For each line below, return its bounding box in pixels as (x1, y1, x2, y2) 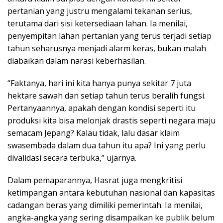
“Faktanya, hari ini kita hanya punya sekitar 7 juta (7, 77, 191, 89)
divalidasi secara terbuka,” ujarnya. (7, 152, 136, 163)
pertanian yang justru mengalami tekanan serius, (7, 5, 192, 16)
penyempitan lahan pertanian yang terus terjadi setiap (7, 30, 212, 41)
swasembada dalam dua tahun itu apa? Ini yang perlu (7, 139, 206, 151)
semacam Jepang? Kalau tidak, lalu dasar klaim (7, 127, 180, 138)
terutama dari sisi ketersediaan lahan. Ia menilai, (7, 17, 188, 29)
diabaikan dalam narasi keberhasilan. (7, 55, 146, 66)
